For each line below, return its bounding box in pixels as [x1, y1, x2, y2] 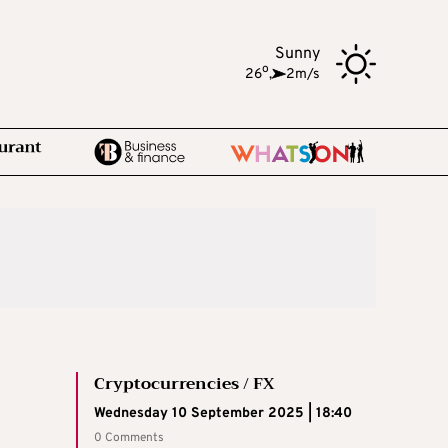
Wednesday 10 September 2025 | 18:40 [94, 405, 352, 422]
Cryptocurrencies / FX [94, 370, 274, 398]
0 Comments [94, 430, 164, 446]
